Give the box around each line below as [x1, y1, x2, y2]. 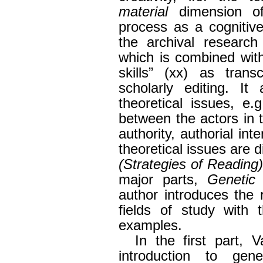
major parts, [119, 172, 207, 188]
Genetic [207, 172, 255, 188]
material [119, 4, 168, 20]
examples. [119, 218, 182, 234]
